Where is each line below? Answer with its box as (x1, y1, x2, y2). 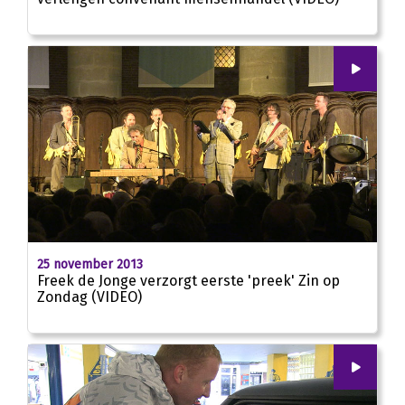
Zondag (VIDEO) (37, 287, 142, 306)
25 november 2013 (37, 256, 143, 272)
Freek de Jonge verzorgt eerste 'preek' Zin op (37, 271, 340, 289)
